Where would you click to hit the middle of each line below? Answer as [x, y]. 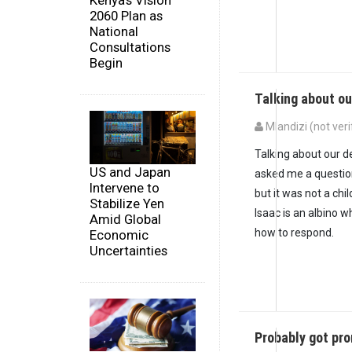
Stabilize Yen [127, 203]
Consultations [130, 48]
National [114, 32]
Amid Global [125, 219]
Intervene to [125, 187]
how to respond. [294, 232]
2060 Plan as [126, 16]
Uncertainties [128, 250]
